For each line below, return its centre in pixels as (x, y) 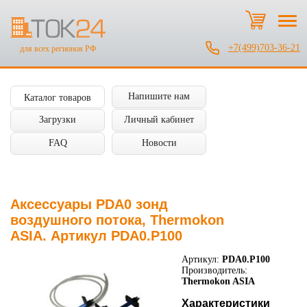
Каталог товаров (58, 98)
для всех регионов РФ (58, 49)
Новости (159, 143)
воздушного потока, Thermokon (117, 220)
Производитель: (214, 270)
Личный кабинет (159, 120)
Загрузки (58, 120)
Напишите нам (159, 96)
